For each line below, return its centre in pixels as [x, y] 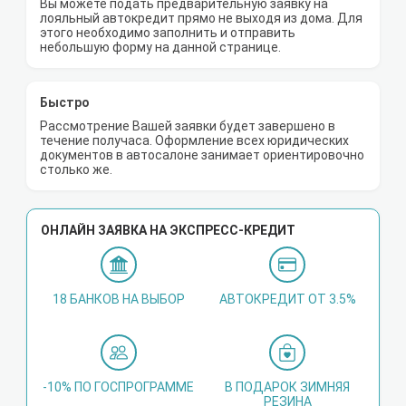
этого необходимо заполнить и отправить [168, 33]
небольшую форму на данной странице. [160, 48]
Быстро [65, 103]
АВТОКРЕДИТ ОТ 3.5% [287, 300]
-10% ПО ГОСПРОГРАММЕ [119, 387]
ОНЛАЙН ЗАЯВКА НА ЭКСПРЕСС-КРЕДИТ [168, 231]
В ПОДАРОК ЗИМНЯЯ [288, 387]
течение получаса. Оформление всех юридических [194, 141]
